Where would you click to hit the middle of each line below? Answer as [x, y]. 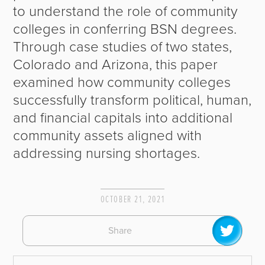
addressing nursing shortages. [107, 154]
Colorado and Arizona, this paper [116, 65]
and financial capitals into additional [123, 118]
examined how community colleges [122, 83]
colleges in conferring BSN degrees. [125, 30]
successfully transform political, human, [132, 101]
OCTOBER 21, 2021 [132, 200]
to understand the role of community [126, 12]
